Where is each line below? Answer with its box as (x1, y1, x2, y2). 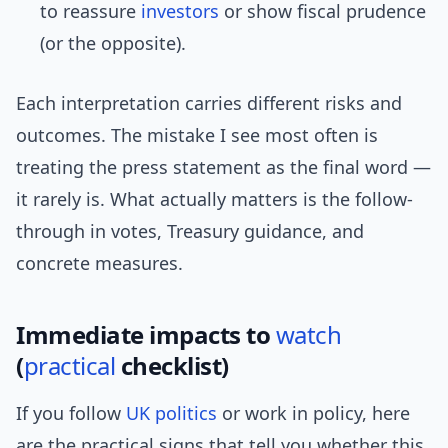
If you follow (16, 401, 126, 426)
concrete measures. (16, 251, 183, 276)
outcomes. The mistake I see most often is (16, 123, 378, 148)
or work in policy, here (217, 401, 410, 426)
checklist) (115, 349, 229, 383)
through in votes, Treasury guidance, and (16, 219, 364, 244)
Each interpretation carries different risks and (16, 91, 402, 116)
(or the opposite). (40, 31, 186, 56)
